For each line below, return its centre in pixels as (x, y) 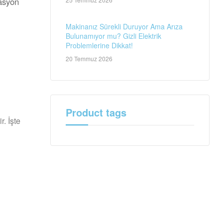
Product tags (96, 112)
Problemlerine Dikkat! (99, 45)
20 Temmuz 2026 (89, 59)
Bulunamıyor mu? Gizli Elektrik (113, 36)
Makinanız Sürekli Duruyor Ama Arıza (124, 26)
